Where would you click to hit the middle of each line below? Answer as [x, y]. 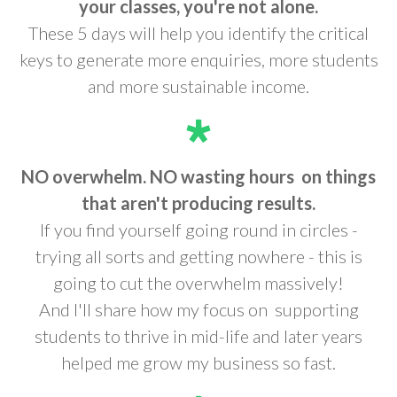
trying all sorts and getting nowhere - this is [198, 256]
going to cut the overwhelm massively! [198, 282]
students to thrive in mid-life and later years [198, 335]
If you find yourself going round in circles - [198, 229]
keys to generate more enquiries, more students [198, 59]
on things [339, 176]
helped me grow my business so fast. [198, 362]
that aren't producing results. [198, 202]
